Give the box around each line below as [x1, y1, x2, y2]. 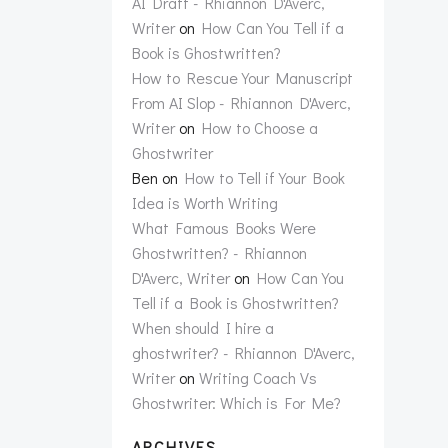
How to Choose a [202, 117, 318, 138]
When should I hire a [132, 317, 274, 338]
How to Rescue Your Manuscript [132, 67, 353, 88]
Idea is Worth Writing [132, 192, 278, 213]
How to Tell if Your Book [185, 167, 345, 188]
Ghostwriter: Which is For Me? [132, 392, 341, 413]
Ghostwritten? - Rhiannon [132, 242, 307, 263]
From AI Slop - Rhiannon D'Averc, [132, 92, 351, 113]
